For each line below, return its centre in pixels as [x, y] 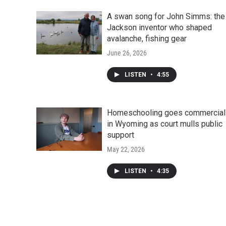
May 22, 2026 [126, 149]
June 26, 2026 [127, 53]
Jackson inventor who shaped [159, 27]
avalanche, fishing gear [147, 38]
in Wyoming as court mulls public [165, 124]
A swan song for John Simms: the [166, 16]
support [121, 135]
